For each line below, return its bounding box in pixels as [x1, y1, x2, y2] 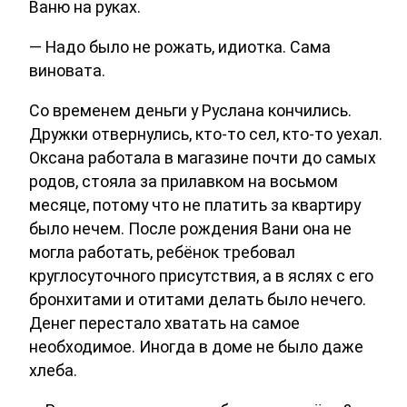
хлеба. [29, 361, 77, 381]
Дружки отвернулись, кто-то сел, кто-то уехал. [29, 124, 382, 144]
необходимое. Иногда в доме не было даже [29, 337, 363, 357]
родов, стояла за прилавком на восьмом [29, 172, 338, 192]
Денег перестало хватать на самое [29, 313, 300, 333]
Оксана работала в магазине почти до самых [29, 148, 376, 168]
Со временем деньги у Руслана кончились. [29, 101, 352, 121]
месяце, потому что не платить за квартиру [29, 195, 361, 215]
